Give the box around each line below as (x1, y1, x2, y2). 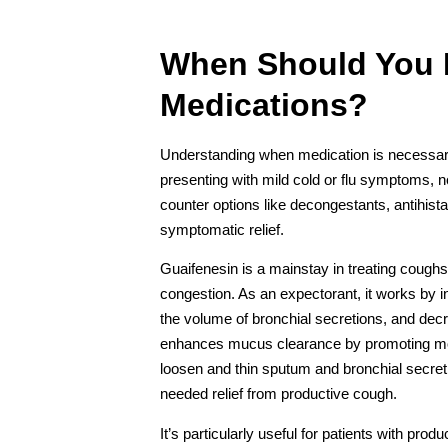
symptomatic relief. (160, 220, 284, 238)
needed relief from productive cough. (160, 385, 401, 403)
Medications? (160, 86, 368, 123)
